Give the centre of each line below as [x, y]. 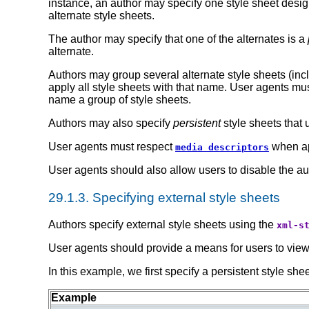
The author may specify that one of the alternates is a [178, 39]
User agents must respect [112, 147]
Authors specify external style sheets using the [162, 224]
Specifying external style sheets [185, 197]
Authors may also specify [111, 123]
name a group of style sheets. [120, 100]
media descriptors [222, 148]
